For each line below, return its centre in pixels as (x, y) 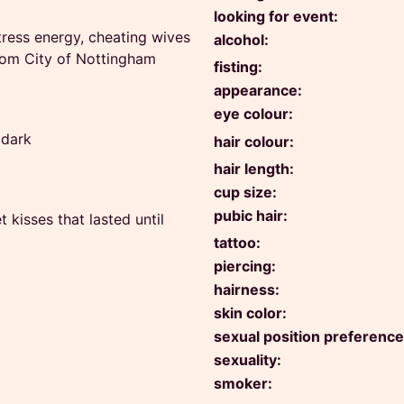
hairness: (247, 290)
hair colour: (254, 141)
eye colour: (253, 114)
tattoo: (237, 243)
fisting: (238, 67)
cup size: (245, 192)
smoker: (243, 384)
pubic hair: (251, 216)
